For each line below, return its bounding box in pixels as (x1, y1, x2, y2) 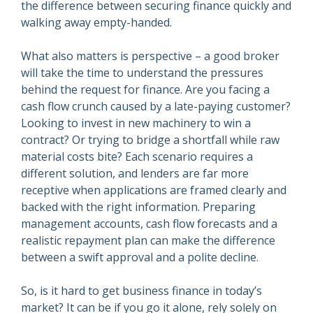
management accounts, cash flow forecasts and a (21, 216, 277, 232)
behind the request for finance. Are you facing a (21, 82, 270, 98)
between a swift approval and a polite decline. (21, 249, 259, 265)
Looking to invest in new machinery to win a (21, 115, 251, 131)
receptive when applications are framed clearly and (21, 182, 286, 198)
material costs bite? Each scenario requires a (21, 149, 253, 165)
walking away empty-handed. (21, 15, 172, 31)
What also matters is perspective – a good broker (21, 48, 279, 64)
